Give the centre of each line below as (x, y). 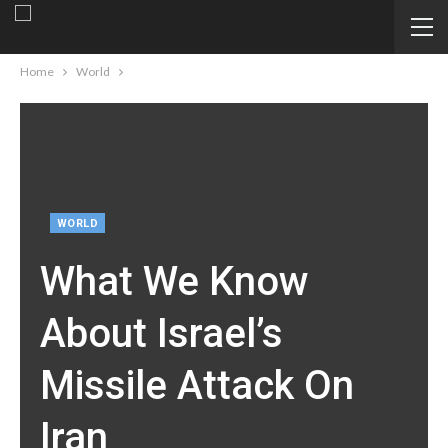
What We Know (174, 282)
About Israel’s (161, 334)
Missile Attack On (197, 386)
